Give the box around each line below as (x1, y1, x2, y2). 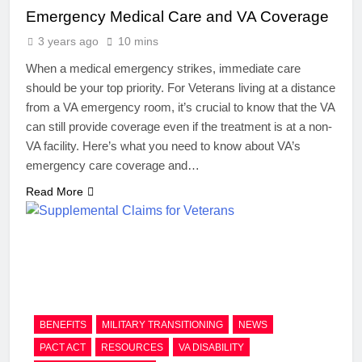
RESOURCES (101, 342, 163, 354)
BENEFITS (40, 319, 86, 331)
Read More (26, 184, 83, 198)
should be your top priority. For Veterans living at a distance (26, 80, 335, 95)
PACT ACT (40, 342, 86, 354)
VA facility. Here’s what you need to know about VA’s (26, 138, 301, 153)
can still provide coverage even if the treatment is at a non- (26, 119, 332, 133)
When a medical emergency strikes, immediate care (26, 61, 301, 75)
